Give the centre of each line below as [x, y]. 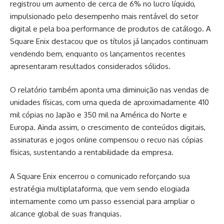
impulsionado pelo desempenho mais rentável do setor [104, 16]
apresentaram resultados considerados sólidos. [90, 66]
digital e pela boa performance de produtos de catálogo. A [110, 28]
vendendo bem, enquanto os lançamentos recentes [98, 53]
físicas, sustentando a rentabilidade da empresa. [92, 152]
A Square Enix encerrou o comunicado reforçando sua [100, 176]
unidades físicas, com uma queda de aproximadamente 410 [109, 102]
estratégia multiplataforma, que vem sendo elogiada [100, 188]
